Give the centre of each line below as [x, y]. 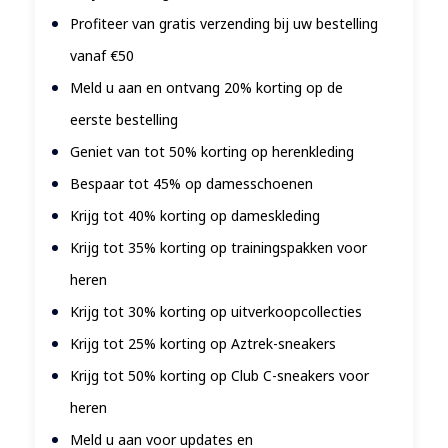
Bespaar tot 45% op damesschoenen [191, 184]
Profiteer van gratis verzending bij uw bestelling [224, 24]
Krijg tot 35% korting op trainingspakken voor [218, 248]
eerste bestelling [124, 120]
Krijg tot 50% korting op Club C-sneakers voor [219, 376]
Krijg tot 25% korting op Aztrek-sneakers [203, 344]
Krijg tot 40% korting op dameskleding [195, 216]
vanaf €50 [102, 56]
